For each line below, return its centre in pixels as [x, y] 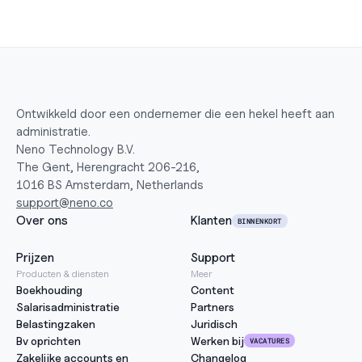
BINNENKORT [260, 221]
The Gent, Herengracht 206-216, [108, 167]
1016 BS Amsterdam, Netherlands [110, 185]
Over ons [42, 221]
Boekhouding [49, 290]
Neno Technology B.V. [76, 149]
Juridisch [214, 324]
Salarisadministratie [68, 307]
